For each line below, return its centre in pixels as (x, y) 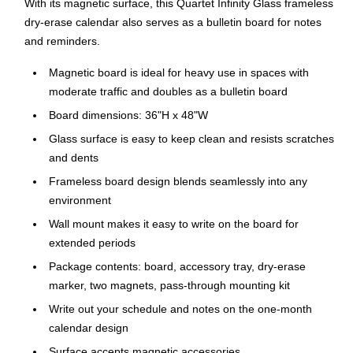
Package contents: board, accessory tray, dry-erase (177, 267)
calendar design (89, 328)
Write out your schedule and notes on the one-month (180, 309)
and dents (74, 158)
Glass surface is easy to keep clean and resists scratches (191, 139)
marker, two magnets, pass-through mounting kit (169, 286)
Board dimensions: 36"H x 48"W (128, 115)
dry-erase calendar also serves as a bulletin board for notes (173, 22)
